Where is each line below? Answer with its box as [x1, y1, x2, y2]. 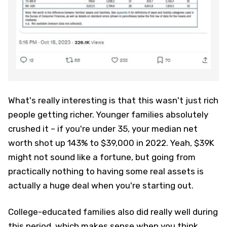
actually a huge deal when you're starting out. [8, 180, 194, 191]
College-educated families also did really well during [8, 207, 218, 217]
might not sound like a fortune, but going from [8, 152, 196, 163]
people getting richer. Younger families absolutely [8, 109, 208, 120]
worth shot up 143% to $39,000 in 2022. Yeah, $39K [8, 138, 214, 148]
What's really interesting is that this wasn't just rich [8, 95, 218, 106]
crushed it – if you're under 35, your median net [8, 124, 198, 134]
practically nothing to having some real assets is [8, 166, 204, 177]
